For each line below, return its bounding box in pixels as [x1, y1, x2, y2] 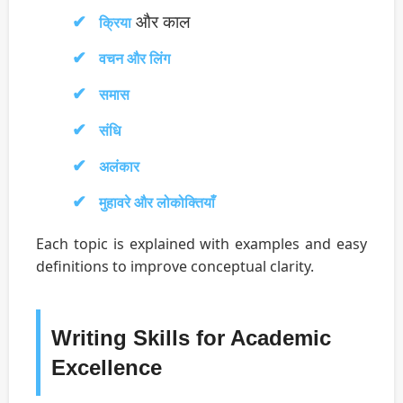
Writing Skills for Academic [51, 326, 331, 351]
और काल [131, 9, 190, 34]
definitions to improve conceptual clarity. [36, 256, 314, 277]
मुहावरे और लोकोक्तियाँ [99, 193, 215, 213]
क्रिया [99, 13, 131, 33]
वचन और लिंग [99, 49, 170, 69]
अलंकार [99, 157, 139, 177]
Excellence [51, 355, 162, 381]
